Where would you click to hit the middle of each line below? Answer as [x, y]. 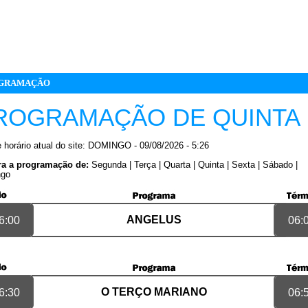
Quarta [177, 165]
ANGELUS [154, 220]
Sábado [278, 165]
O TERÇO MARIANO [154, 292]
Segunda [109, 165]
